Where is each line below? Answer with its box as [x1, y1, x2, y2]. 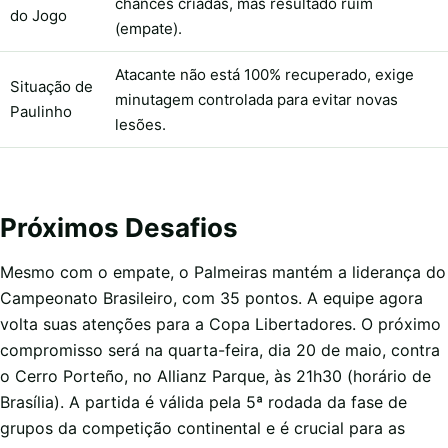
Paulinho [10, 101, 72, 121]
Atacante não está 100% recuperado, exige [115, 64, 414, 84]
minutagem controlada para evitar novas [115, 89, 398, 109]
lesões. [115, 114, 166, 134]
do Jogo [10, 5, 67, 25]
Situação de [10, 76, 93, 96]
